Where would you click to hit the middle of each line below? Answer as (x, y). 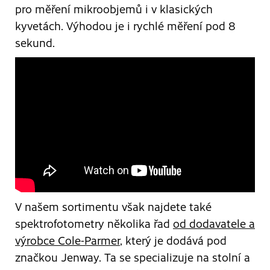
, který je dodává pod (173, 240)
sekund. (35, 43)
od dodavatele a (214, 223)
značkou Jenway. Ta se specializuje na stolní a (133, 257)
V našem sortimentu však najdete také (113, 206)
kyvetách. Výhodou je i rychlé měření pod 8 (125, 26)
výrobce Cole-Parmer (67, 240)
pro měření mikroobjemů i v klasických (114, 9)
